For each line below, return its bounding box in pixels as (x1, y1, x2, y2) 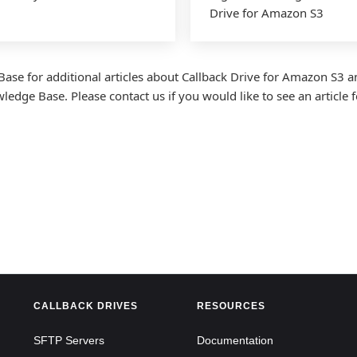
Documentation (197, 333, 274, 347)
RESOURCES (197, 300, 266, 312)
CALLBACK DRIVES (33, 300, 138, 312)
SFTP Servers (33, 333, 104, 347)
